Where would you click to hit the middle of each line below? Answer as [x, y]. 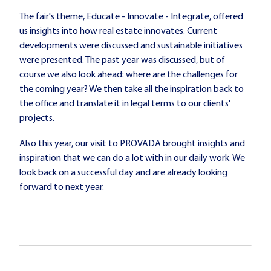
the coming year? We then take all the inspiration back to [132, 90]
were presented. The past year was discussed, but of [122, 61]
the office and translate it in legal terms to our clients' [125, 104]
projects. [37, 119]
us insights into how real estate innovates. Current [118, 32]
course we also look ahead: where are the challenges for [129, 75]
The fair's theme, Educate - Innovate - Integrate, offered [131, 17]
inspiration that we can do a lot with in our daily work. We [132, 158]
